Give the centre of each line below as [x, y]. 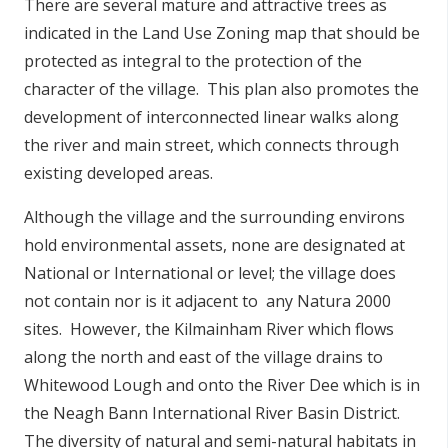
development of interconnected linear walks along [211, 117]
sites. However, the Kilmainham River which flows [209, 329]
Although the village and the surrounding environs [214, 217]
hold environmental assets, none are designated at [214, 245]
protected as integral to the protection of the [193, 61]
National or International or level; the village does [210, 273]
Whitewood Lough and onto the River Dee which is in [222, 385]
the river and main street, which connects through [211, 145]
